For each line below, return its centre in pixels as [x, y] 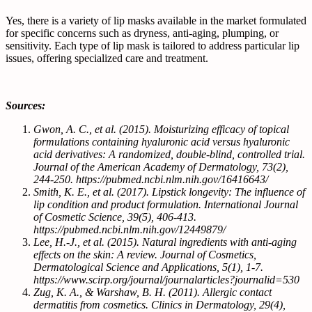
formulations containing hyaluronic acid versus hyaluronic [162, 141]
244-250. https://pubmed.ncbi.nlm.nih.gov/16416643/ [151, 179]
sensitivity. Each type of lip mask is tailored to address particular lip [153, 45]
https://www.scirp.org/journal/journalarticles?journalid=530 [166, 279]
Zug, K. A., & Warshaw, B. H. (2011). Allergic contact [153, 292]
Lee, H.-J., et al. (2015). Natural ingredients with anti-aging [165, 242]
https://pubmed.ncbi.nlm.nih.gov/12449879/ [131, 229]
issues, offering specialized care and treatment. [107, 58]
